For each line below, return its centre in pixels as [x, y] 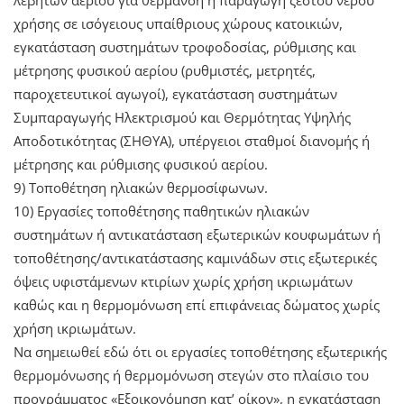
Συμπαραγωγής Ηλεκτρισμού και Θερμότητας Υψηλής [182, 117]
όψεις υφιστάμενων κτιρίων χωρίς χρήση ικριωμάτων [183, 281]
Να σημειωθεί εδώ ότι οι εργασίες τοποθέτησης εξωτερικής [200, 351]
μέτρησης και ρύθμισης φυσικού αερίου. [141, 164]
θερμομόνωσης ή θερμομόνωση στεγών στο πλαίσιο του [191, 375]
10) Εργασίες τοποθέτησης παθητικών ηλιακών [161, 211]
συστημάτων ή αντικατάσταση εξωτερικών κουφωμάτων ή [197, 234]
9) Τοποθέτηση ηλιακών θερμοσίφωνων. [141, 187]
